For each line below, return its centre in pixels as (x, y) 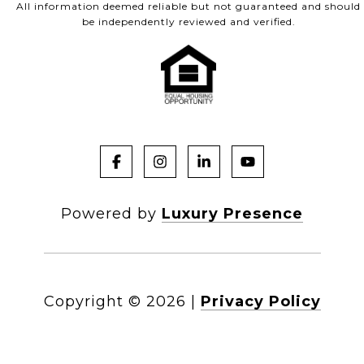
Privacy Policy (260, 301)
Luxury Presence (232, 213)
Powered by (111, 213)
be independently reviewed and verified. (188, 21)
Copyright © (92, 301)
